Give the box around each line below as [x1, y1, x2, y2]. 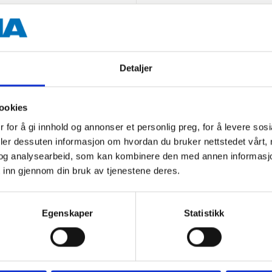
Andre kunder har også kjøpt [31, 107, 241, 129]
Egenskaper [42, 208, 93, 219]
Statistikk [184, 208, 224, 219]
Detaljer [119, 63, 153, 73]
